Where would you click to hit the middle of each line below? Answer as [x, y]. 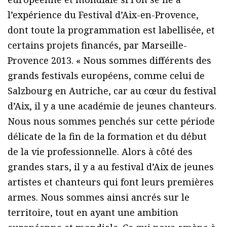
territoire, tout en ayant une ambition [93, 213]
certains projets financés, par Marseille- [97, 45]
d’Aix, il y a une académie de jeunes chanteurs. [112, 106]
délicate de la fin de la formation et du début [107, 137]
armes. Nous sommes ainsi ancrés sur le [99, 197]
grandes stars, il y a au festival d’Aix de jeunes [111, 167]
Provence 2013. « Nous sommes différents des [109, 61]
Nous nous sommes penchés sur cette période [111, 121]
